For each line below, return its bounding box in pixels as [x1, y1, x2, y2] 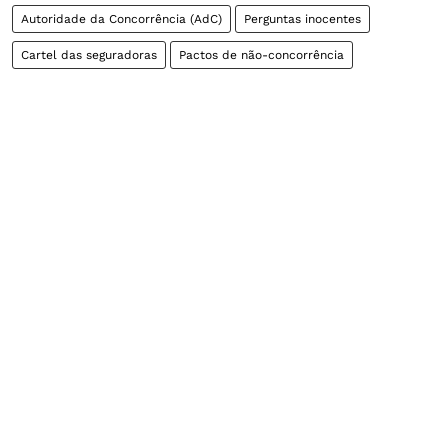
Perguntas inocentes [244, 12, 361, 26]
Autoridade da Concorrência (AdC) [21, 12, 222, 26]
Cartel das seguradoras [21, 48, 157, 62]
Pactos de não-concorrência [179, 48, 344, 62]
